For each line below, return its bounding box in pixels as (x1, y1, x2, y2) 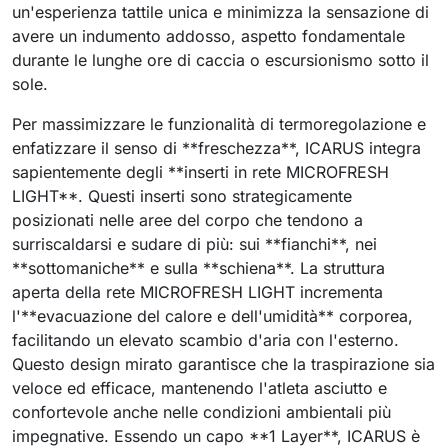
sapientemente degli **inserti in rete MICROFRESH (12, 162, 389, 182)
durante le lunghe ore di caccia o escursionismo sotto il (12, 50, 429, 70)
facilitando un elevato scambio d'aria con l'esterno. (12, 330, 399, 350)
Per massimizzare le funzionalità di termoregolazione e (12, 114, 426, 134)
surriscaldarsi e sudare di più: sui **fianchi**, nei (12, 234, 377, 254)
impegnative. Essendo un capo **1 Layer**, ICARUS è (12, 426, 420, 446)
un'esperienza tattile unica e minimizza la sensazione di (12, 2, 429, 22)
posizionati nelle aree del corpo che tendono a (12, 210, 363, 230)
